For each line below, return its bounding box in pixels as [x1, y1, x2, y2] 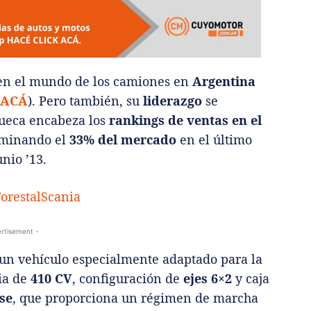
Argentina [192, 72, 255, 90]
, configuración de [72, 269, 183, 287]
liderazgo [143, 92, 202, 109]
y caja [232, 269, 269, 287]
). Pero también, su [28, 92, 143, 109]
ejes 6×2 [183, 269, 232, 287]
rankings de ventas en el [109, 111, 262, 128]
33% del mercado [69, 131, 176, 148]
